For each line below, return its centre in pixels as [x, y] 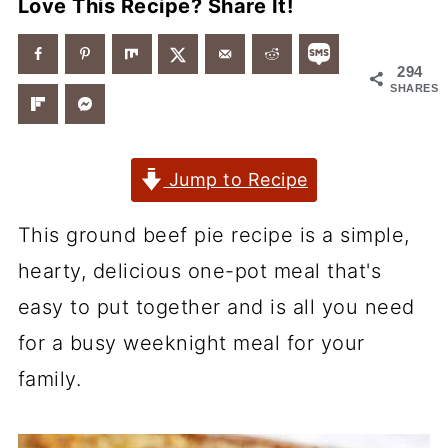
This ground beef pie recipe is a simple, [213, 235]
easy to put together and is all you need [216, 307]
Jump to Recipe [235, 179]
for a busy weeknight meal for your [191, 343]
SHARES [414, 88]
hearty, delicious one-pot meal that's [199, 271]
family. [49, 379]
